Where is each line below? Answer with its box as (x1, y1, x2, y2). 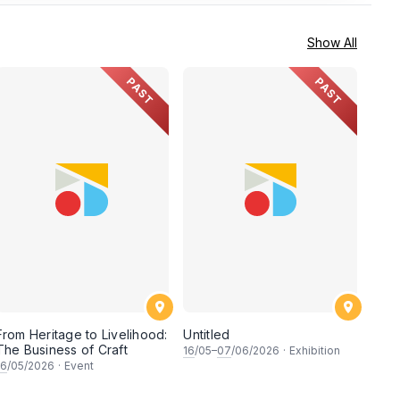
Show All (307, 34, 357, 50)
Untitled (183, 326, 230, 342)
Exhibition (289, 343, 341, 357)
